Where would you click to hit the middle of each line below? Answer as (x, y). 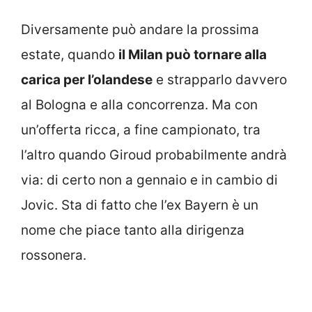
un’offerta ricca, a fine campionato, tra (141, 130)
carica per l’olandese (87, 79)
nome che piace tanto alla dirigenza (133, 230)
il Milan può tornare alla (193, 54)
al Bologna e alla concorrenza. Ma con (139, 104)
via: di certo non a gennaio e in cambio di (149, 180)
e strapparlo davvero (220, 79)
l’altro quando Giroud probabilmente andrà (154, 155)
